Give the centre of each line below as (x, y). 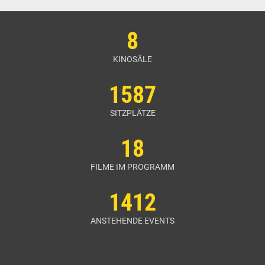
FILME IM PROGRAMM (132, 167)
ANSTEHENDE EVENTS (132, 221)
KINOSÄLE (132, 59)
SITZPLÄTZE (132, 113)
